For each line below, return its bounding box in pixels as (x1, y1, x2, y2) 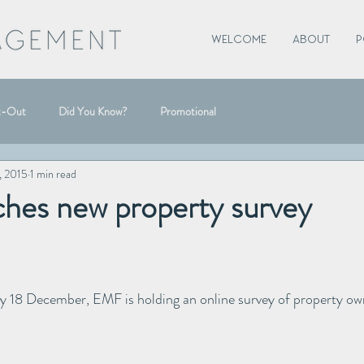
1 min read (30, 165, 76, 182)
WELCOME (211, 34, 266, 46)
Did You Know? (58, 102, 128, 119)
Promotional (160, 102, 216, 119)
